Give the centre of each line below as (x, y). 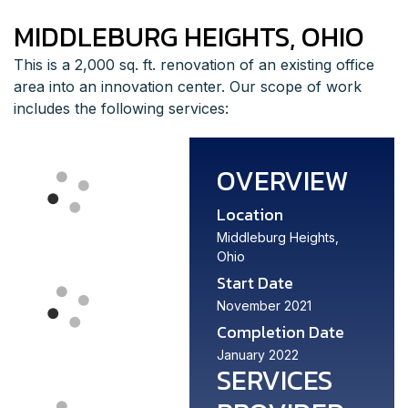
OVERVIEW (282, 181)
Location (250, 215)
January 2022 (257, 355)
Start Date (255, 283)
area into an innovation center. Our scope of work (188, 87)
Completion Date (280, 332)
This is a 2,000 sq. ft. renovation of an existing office (194, 65)
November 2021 (264, 306)
